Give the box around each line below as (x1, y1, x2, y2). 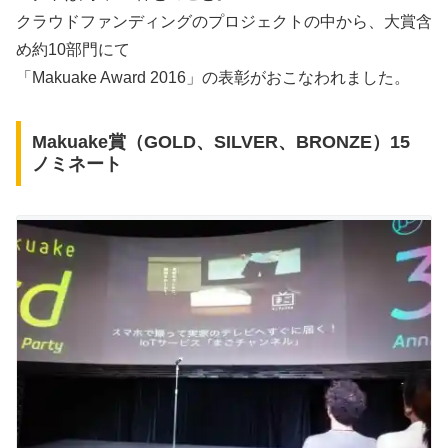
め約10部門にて (16, 40, 130, 58)
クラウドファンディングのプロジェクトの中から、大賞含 (16, 12, 432, 30)
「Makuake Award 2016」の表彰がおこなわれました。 (16, 68, 410, 86)
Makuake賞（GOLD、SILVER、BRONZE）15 (31, 132, 410, 153)
